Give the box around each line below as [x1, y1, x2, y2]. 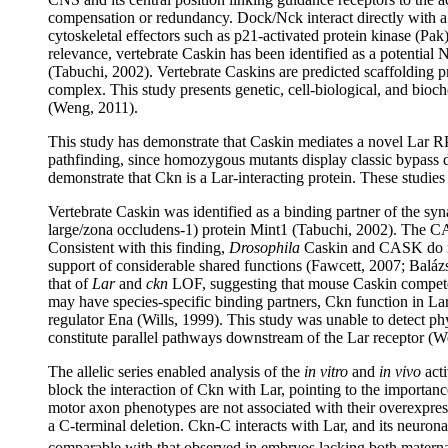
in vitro [304, 363, 348, 380]
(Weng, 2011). [48, 99, 138, 116]
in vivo [379, 363, 421, 380]
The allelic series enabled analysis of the [48, 363, 304, 380]
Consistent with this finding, [48, 239, 229, 256]
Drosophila [229, 239, 300, 256]
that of [48, 275, 92, 292]
